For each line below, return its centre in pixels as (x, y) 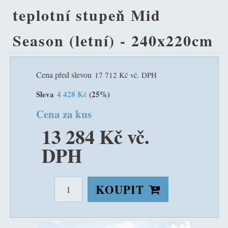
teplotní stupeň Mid (87, 15)
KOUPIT (120, 189)
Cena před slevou (64, 74)
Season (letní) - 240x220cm (113, 40)
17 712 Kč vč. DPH (125, 75)
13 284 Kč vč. (95, 137)
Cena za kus (64, 114)
